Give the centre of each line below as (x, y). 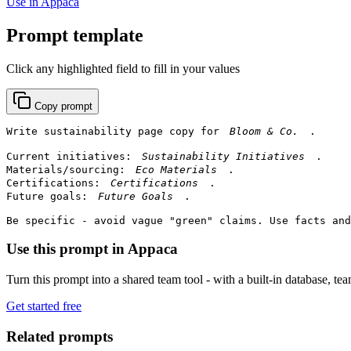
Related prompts (60, 336)
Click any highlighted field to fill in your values (123, 68)
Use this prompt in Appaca (92, 249)
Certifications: (56, 183)
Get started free (44, 306)
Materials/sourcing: (69, 169)
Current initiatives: (72, 156)
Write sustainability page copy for (116, 131)
